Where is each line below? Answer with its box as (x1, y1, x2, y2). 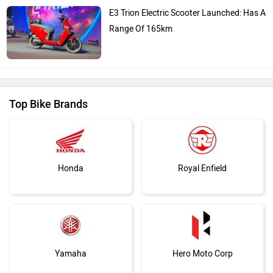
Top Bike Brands (9, 97, 88, 112)
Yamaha (54, 249, 87, 260)
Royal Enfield (178, 163, 227, 174)
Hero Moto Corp (172, 249, 233, 260)
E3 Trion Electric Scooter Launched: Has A (109, 7, 266, 18)
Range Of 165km (109, 23, 173, 34)
